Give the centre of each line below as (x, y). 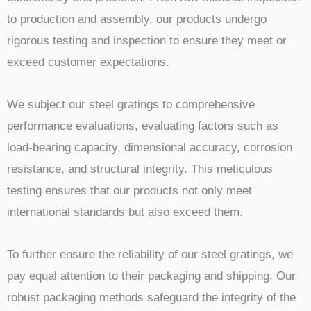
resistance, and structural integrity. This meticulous (140, 169)
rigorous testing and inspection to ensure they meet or (147, 41)
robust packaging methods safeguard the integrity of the (151, 297)
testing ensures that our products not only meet (129, 191)
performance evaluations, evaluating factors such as (143, 126)
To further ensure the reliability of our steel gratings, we (150, 254)
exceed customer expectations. (88, 62)
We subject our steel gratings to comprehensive (131, 104)
